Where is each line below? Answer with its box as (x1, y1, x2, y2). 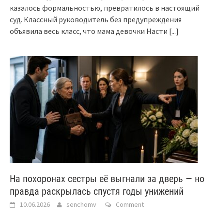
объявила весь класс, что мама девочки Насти (10, 26, 169, 36)
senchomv (66, 200, 96, 209)
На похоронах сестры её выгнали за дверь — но (10, 172, 204, 185)
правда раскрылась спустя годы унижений (10, 185, 184, 197)
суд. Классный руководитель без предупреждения (10, 14, 182, 24)
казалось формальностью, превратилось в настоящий (10, 2, 200, 13)
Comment (116, 200, 144, 209)
